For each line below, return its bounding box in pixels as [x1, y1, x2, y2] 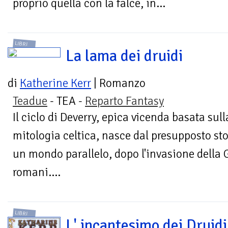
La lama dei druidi [66, 46, 183, 66]
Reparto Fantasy [85, 94, 164, 109]
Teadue [13, 94, 47, 109]
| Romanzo [91, 76, 146, 91]
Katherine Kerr [20, 76, 91, 91]
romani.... [13, 165, 61, 180]
